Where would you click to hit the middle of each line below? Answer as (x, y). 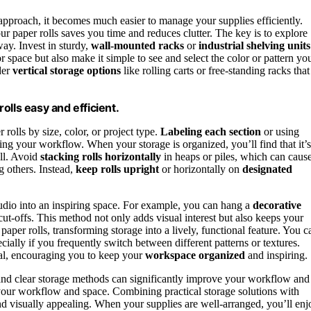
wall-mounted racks (137, 46)
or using (280, 132)
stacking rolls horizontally (101, 157)
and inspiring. (276, 255)
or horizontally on (201, 169)
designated (267, 169)
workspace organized (195, 255)
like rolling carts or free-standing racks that (215, 71)
